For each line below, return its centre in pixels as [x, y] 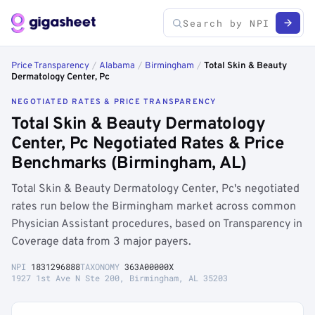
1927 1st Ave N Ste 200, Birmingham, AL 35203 [120, 278]
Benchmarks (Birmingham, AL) [129, 164]
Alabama [117, 66]
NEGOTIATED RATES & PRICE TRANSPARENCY [114, 102]
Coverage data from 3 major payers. [101, 242]
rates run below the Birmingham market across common [154, 207]
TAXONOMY [102, 266]
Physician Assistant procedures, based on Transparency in [157, 224]
